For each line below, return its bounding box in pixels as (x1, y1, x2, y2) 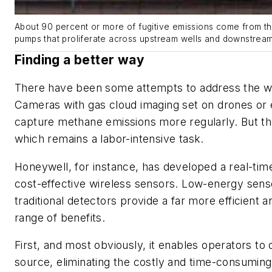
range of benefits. (15, 211, 106, 224)
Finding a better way (15, 52, 144, 68)
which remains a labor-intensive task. (15, 132, 208, 146)
